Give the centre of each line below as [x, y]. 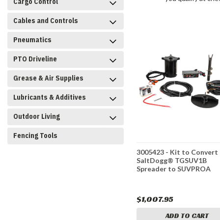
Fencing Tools [35, 136]
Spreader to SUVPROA [174, 169]
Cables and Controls [46, 21]
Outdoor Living [37, 116]
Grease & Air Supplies [48, 78]
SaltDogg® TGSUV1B [172, 161]
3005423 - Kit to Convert [178, 152]
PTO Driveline [35, 59]
